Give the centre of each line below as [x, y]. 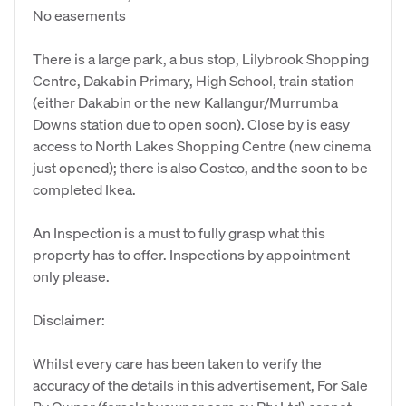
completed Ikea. [84, 189]
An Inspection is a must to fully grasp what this [179, 232]
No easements [79, 15]
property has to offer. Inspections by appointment [191, 254]
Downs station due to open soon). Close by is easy [191, 124]
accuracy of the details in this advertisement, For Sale [200, 385]
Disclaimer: [69, 319]
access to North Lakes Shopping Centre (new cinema [202, 145]
